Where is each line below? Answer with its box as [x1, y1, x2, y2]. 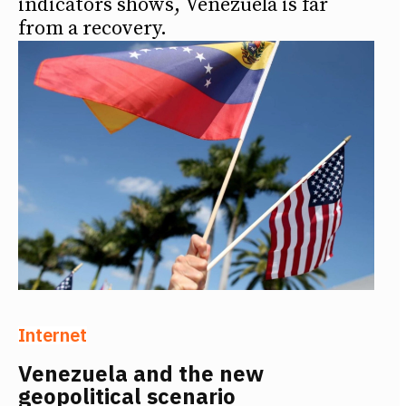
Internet [18, 322, 87, 347]
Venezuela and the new [18, 358, 264, 388]
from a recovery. [18, 15, 167, 41]
